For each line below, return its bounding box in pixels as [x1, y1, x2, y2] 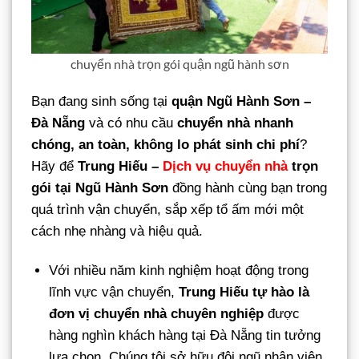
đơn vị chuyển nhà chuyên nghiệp [49, 306, 264, 322]
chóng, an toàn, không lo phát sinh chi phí [31, 137, 300, 153]
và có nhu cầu [85, 115, 177, 131]
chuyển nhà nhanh [177, 115, 293, 131]
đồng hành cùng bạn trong [168, 180, 327, 196]
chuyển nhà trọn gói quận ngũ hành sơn [70, 56, 289, 72]
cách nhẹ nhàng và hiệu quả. [31, 224, 203, 240]
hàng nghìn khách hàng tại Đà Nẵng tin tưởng [49, 328, 321, 344]
